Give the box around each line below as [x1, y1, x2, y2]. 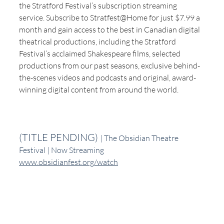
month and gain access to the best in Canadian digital [19, 24, 201, 34]
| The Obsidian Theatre [100, 132, 180, 143]
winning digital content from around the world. [19, 84, 178, 94]
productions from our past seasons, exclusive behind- [19, 60, 200, 70]
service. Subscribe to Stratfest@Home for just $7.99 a [19, 12, 201, 22]
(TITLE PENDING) [19, 130, 100, 143]
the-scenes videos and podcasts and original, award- [19, 72, 196, 82]
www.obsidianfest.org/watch [19, 156, 118, 167]
